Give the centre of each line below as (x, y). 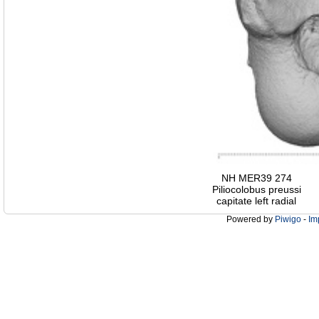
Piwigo (288, 220)
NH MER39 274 (256, 178)
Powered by (251, 220)
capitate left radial (256, 201)
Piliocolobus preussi (256, 190)
